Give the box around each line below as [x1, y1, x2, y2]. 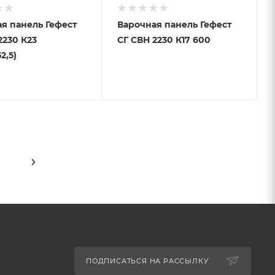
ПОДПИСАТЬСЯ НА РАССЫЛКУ [85, 257, 211, 266]
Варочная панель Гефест [117, 19, 231, 31]
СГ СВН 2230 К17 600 [192, 34, 211, 46]
